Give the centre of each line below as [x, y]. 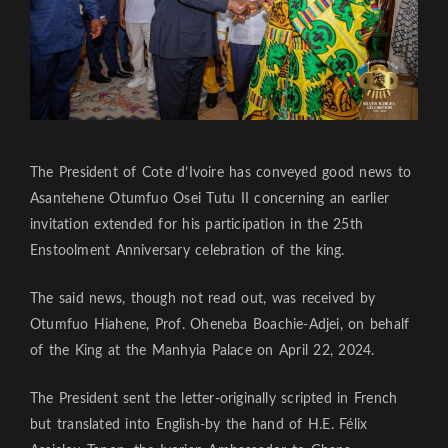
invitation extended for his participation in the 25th [196, 225]
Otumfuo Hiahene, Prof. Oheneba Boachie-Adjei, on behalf [220, 325]
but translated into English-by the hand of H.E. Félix [199, 425]
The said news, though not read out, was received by [203, 299]
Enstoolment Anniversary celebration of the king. [187, 251]
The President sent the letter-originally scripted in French [214, 399]
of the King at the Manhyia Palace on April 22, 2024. [202, 351]
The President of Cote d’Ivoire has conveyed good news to [221, 173]
